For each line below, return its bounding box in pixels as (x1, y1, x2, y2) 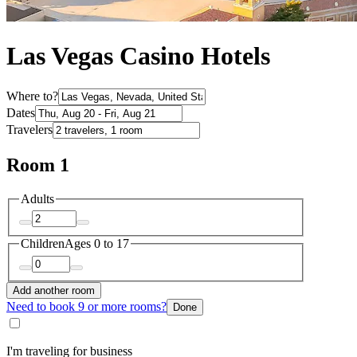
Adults (21, 191, 54, 206)
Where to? (6, 88, 58, 103)
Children (21, 237, 65, 251)
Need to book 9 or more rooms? (6, 299, 167, 313)
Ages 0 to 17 (65, 237, 129, 251)
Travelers (6, 122, 53, 136)
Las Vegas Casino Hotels (6, 41, 270, 71)
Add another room (13, 284, 95, 296)
